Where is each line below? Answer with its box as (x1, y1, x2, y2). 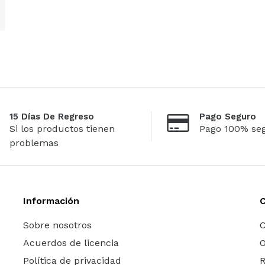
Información (22, 195, 79, 206)
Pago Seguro (199, 111, 256, 122)
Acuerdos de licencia (22, 237, 119, 248)
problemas (9, 137, 59, 148)
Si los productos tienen (9, 122, 115, 134)
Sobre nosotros (22, 219, 92, 231)
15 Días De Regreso (9, 111, 94, 122)
